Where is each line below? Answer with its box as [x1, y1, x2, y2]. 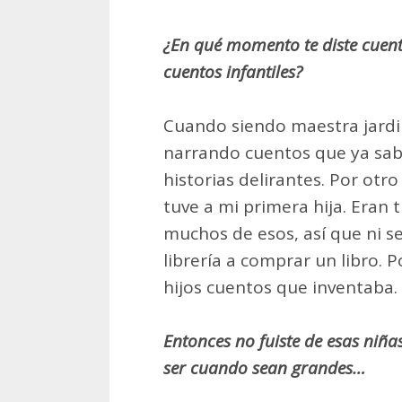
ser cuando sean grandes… [163, 356, 365, 380]
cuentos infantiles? [163, 60, 302, 84]
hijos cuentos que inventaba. [163, 275, 398, 300]
